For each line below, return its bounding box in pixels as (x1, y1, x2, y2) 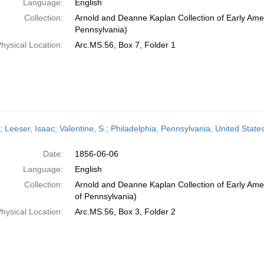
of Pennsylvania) (74, 192, 137, 201)
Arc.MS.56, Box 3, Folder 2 (74, 207, 176, 216)
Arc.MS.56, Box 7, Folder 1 (74, 40, 176, 49)
